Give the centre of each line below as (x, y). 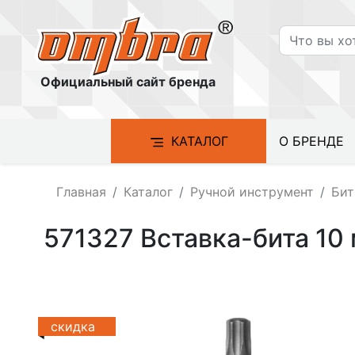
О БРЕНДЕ (311, 141)
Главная (82, 192)
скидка (73, 326)
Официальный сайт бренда (128, 82)
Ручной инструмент (252, 192)
